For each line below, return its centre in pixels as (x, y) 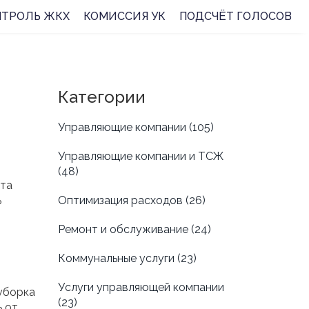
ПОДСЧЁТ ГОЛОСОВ (236, 17)
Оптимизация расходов (121, 201)
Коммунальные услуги (117, 259)
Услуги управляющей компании (141, 288)
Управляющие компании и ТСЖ (140, 157)
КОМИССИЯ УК (124, 17)
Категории (101, 97)
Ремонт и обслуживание (124, 230)
